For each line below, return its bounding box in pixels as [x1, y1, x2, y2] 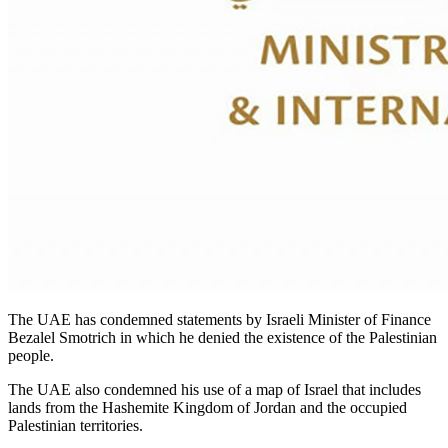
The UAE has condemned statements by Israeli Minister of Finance [8, 311, 431, 329]
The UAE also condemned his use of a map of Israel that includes [8, 381, 421, 399]
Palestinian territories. [8, 417, 143, 435]
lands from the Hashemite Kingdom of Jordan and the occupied [8, 399, 407, 417]
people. [8, 347, 58, 365]
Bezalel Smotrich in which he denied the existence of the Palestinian [8, 329, 437, 347]
